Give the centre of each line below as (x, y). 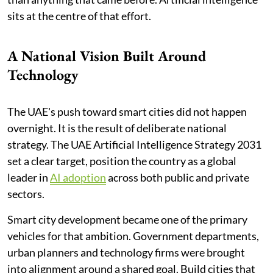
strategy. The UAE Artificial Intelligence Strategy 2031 (134, 144)
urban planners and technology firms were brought (126, 252)
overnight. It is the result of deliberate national (117, 128)
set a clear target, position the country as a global (122, 161)
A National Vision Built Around (107, 55)
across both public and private (178, 177)
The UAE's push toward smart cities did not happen (127, 111)
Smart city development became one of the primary (127, 219)
